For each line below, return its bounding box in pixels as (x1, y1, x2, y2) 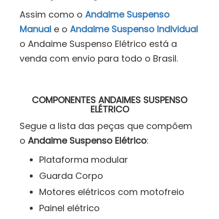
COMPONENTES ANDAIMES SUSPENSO (32, 93, 187, 106)
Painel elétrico (39, 201, 100, 214)
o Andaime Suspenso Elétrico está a (20, 37, 177, 50)
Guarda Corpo (39, 169, 103, 182)
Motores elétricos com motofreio (39, 185, 184, 198)
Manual (20, 22, 51, 35)
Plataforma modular (39, 153, 128, 166)
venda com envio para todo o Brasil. (20, 52, 178, 65)
